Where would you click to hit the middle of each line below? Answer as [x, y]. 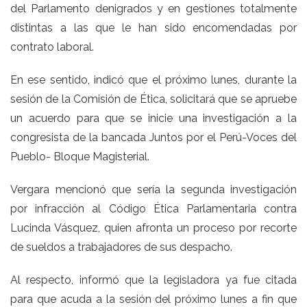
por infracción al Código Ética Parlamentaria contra [153, 208]
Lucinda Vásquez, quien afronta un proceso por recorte [153, 228]
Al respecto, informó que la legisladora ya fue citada [153, 280]
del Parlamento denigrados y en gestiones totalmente [153, 8]
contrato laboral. [52, 47]
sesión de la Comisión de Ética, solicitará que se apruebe [153, 99]
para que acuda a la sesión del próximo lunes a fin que [153, 299]
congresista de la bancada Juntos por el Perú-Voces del [153, 137]
